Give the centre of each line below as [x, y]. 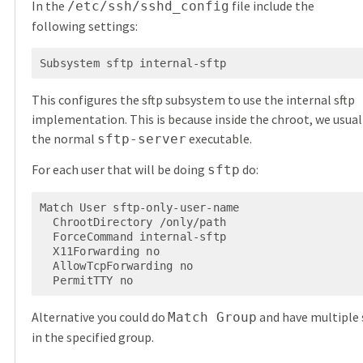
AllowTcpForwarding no [46, 265]
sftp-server [141, 139]
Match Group [212, 318]
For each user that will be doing [119, 170]
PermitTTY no [93, 280]
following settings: [84, 26]
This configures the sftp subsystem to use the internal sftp [193, 100]
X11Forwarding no [46, 251]
